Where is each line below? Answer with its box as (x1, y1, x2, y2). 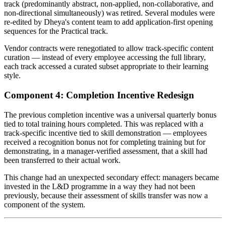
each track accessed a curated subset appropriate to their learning (4, 62, 208, 71)
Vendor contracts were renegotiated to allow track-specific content (4, 44, 213, 53)
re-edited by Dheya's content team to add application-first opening (4, 18, 213, 27)
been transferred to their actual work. (4, 155, 121, 164)
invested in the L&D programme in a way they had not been (4, 182, 195, 191)
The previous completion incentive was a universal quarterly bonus (4, 110, 216, 119)
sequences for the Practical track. (4, 27, 108, 36)
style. (4, 71, 21, 80)
